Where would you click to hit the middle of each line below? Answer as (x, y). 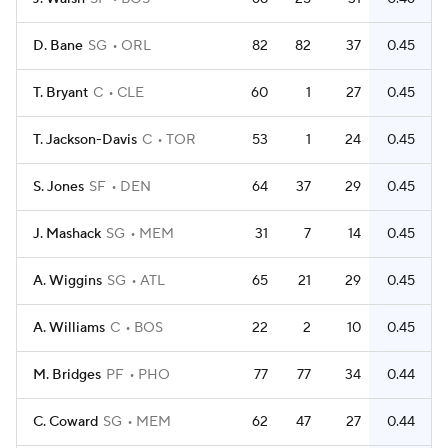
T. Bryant (60, 93)
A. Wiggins (67, 281)
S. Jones (58, 187)
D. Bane (58, 46)
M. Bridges (67, 375)
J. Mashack (67, 234)
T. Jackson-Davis (85, 140)
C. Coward (65, 422)
